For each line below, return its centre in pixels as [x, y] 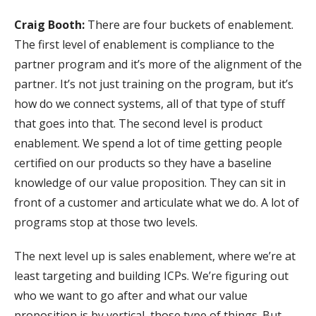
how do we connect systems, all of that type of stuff [150, 103]
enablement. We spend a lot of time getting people [148, 143]
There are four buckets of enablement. [189, 24]
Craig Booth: [49, 24]
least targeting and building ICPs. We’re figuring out [151, 275]
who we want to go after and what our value [131, 295]
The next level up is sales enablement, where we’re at [155, 256]
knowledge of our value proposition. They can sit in [150, 182]
